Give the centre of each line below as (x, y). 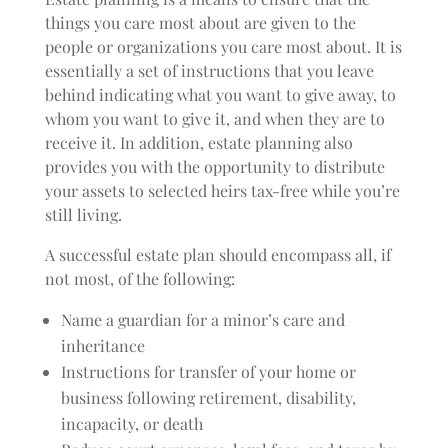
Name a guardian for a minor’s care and (202, 319)
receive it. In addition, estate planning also (198, 142)
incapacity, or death (131, 423)
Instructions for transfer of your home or (208, 371)
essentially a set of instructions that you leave (209, 70)
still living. (83, 214)
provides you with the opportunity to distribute (214, 166)
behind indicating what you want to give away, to (220, 94)
